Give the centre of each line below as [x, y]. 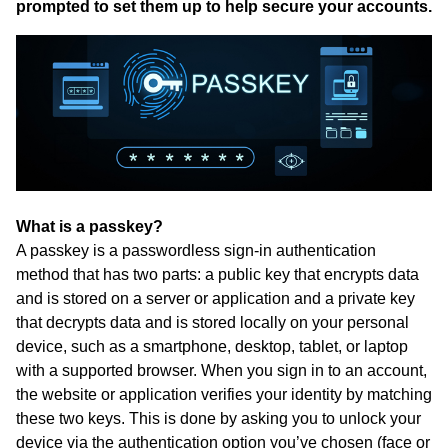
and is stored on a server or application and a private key [215, 298]
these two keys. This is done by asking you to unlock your [218, 418]
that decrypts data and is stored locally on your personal [212, 322]
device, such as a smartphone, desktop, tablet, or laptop [212, 346]
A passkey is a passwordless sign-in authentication [196, 250]
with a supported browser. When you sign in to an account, [221, 370]
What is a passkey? [89, 226]
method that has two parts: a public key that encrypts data [217, 274]
